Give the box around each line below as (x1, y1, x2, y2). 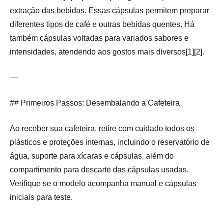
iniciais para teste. (10, 193, 73, 202)
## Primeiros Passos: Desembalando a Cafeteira (10, 99, 180, 108)
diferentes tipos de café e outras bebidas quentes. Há (10, 20, 194, 29)
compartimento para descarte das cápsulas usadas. (10, 165, 189, 174)
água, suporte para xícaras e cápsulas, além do (10, 152, 174, 161)
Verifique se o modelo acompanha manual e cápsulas (10, 179, 196, 188)
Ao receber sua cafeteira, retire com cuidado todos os (10, 124, 194, 133)
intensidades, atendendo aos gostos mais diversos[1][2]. (10, 48, 204, 56)
